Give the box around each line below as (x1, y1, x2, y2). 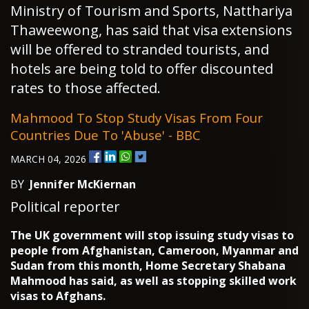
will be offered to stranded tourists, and (10, 40, 269, 59)
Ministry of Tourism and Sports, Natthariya (10, 1, 292, 21)
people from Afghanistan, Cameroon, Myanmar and (10, 243, 299, 259)
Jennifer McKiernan (30, 177, 136, 192)
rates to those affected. (10, 79, 161, 98)
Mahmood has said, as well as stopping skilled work (10, 273, 297, 289)
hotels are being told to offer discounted (10, 59, 273, 79)
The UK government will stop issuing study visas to (10, 228, 294, 243)
